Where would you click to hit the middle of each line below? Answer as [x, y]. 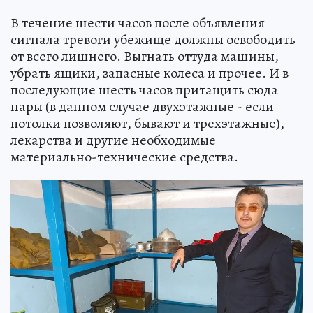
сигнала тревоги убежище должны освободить [153, 39]
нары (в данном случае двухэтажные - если [142, 106]
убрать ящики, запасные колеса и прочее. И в [150, 73]
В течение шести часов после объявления [138, 22]
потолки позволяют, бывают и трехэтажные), [147, 123]
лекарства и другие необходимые [113, 140]
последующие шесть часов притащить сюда [144, 89]
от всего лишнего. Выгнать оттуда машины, [145, 56]
